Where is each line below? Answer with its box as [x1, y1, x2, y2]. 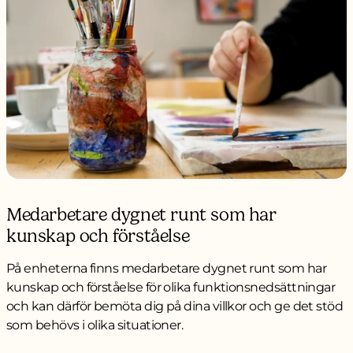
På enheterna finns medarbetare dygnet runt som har [6, 260, 326, 276]
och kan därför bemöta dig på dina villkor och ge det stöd [6, 298, 344, 314]
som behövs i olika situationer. [6, 317, 184, 333]
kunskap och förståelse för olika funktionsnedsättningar [6, 279, 336, 295]
